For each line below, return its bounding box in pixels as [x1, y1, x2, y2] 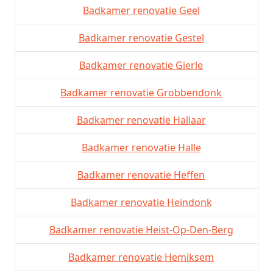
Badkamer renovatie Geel [82, 3, 200, 17]
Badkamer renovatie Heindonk [70, 195, 212, 209]
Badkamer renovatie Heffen [77, 168, 205, 182]
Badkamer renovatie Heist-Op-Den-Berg [49, 222, 233, 236]
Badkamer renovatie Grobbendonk [60, 85, 222, 99]
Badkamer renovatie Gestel [78, 30, 204, 44]
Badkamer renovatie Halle [81, 140, 201, 154]
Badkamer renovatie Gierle [79, 58, 203, 72]
